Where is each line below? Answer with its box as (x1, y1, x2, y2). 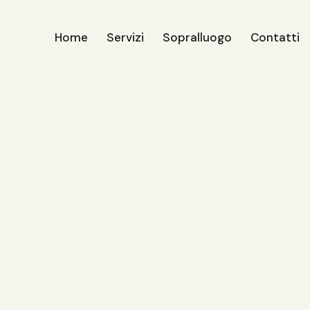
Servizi (106, 30, 144, 46)
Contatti (250, 30, 300, 46)
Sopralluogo (162, 30, 232, 46)
